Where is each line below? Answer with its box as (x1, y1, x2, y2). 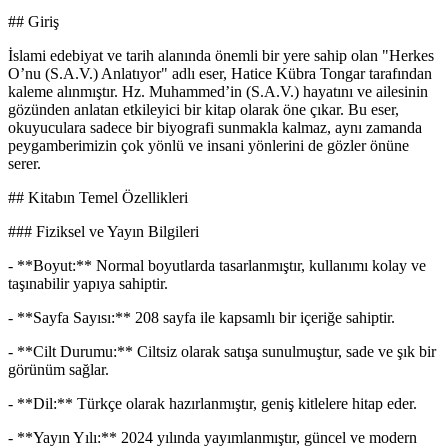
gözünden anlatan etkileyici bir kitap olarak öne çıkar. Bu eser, (8, 101, 399, 119)
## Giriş (8, 13, 59, 31)
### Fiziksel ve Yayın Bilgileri (8, 223, 199, 241)
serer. (8, 155, 41, 173)
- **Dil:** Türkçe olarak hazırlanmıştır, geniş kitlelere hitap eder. (8, 395, 417, 413)
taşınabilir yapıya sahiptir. (8, 275, 168, 293)
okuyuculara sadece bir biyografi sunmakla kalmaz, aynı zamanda (8, 119, 422, 137)
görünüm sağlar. (8, 361, 109, 379)
